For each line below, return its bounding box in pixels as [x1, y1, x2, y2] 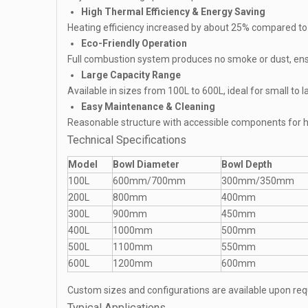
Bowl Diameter [113, 159, 179, 170]
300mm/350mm [221, 175, 294, 186]
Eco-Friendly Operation [81, 38, 187, 49]
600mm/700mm [113, 175, 186, 186]
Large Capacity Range [81, 69, 181, 80]
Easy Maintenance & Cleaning [81, 101, 215, 112]
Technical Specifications [67, 133, 186, 146]
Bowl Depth [221, 159, 272, 170]
